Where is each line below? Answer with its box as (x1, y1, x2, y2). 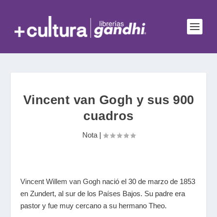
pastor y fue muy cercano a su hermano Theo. (20, 201, 167, 210)
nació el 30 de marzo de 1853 (102, 177, 196, 186)
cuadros (83, 108, 134, 123)
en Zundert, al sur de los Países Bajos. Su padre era (20, 189, 186, 198)
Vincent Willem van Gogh (20, 177, 103, 186)
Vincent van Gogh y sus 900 (23, 93, 194, 107)
